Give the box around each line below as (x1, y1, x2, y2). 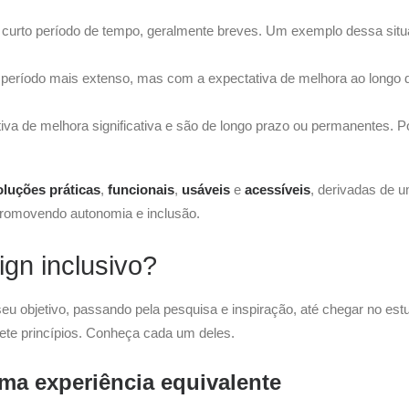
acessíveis (245, 182, 310, 197)
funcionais (108, 182, 174, 197)
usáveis (182, 182, 234, 197)
